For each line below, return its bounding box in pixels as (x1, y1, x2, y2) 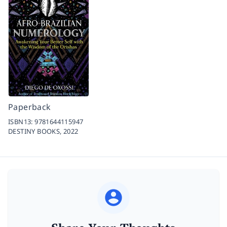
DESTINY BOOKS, (8, 127, 64, 136)
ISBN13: (8, 117, 35, 126)
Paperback (8, 101, 51, 112)
